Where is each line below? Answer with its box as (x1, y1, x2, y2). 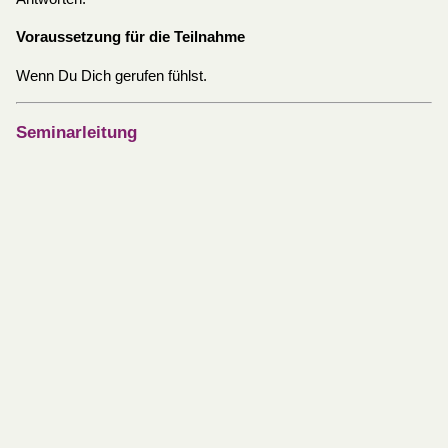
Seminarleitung (15, 123, 137, 143)
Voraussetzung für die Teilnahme (15, 29, 245, 46)
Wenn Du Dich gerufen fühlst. (15, 67, 207, 84)
